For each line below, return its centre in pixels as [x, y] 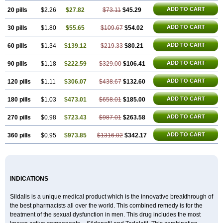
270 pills [19, 117]
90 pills [17, 64]
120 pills [19, 82]
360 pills [19, 135]
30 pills [17, 28]
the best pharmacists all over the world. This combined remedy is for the [106, 206]
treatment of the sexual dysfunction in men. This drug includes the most [105, 215]
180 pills [19, 100]
